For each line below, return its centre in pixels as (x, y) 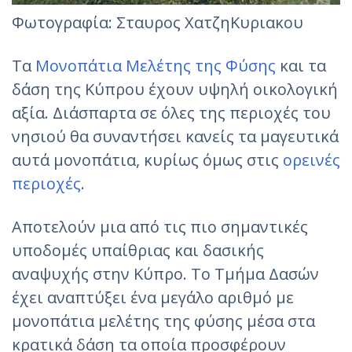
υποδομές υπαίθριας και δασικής (138, 250)
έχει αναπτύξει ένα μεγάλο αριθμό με (153, 297)
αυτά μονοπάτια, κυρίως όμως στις (147, 159)
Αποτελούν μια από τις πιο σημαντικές (160, 226)
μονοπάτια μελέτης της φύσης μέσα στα (163, 321)
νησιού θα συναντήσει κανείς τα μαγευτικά (175, 136)
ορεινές (312, 159)
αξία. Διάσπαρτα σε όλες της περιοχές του (171, 112)
